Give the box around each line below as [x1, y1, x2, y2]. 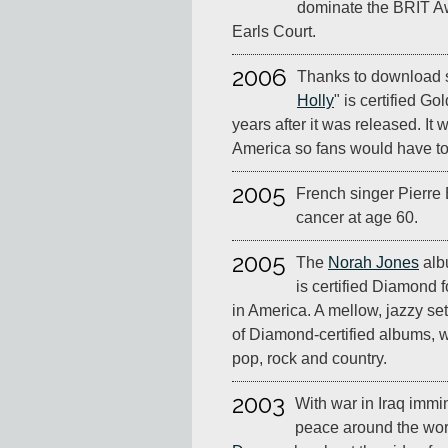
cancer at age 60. [296, 209, 418, 227]
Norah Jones [328, 254, 419, 272]
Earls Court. [232, 23, 316, 41]
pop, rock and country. [232, 350, 387, 368]
